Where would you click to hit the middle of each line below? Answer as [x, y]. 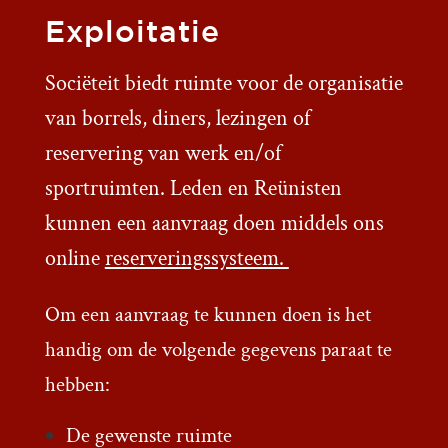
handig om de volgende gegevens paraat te [218, 350]
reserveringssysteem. [196, 259]
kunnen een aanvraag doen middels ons [214, 224]
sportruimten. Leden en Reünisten [193, 189]
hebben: [77, 385]
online [74, 259]
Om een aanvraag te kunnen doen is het [207, 315]
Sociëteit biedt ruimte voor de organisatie [223, 84]
